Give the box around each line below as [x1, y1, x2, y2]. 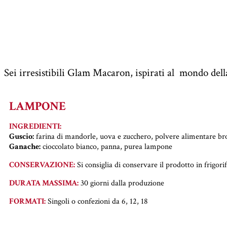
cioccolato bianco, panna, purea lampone [41, 141, 172, 152]
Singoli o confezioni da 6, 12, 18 [46, 196, 148, 207]
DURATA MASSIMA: [9, 177, 79, 188]
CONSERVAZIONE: [9, 159, 75, 170]
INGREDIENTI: [9, 121, 61, 132]
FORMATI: [9, 196, 46, 207]
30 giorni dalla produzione [79, 177, 164, 188]
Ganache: [9, 141, 41, 152]
